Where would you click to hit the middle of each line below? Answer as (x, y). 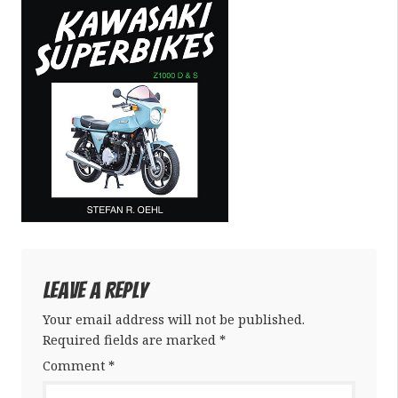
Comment (76, 365)
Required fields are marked (131, 339)
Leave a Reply (95, 290)
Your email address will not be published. (174, 319)
